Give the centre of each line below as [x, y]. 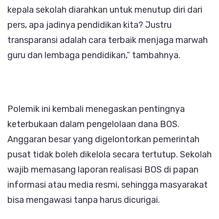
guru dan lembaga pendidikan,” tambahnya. [94, 55]
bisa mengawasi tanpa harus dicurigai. [84, 200]
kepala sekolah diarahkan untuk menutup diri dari [105, 10]
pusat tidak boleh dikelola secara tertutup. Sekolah [109, 154]
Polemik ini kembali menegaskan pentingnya [96, 109]
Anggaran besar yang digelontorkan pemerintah [103, 139]
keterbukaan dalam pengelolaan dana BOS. [93, 124]
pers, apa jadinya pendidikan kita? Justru [89, 25]
